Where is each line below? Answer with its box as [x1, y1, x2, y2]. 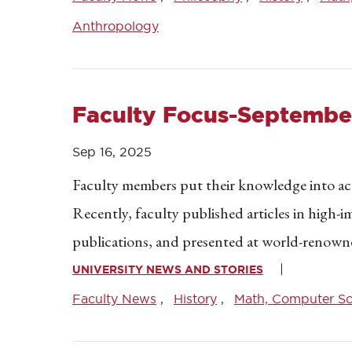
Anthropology [72, 19, 159, 33]
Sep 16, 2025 [72, 145, 152, 159]
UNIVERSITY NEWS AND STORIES [72, 263, 263, 276]
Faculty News [72, 291, 156, 306]
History [174, 291, 217, 306]
